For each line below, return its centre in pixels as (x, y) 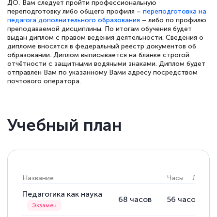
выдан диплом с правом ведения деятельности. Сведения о (105, 38)
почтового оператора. (44, 81)
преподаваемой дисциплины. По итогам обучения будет (100, 29)
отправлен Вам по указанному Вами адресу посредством (102, 73)
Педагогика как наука (62, 194)
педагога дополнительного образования (74, 20)
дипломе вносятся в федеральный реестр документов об (102, 46)
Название (38, 178)
